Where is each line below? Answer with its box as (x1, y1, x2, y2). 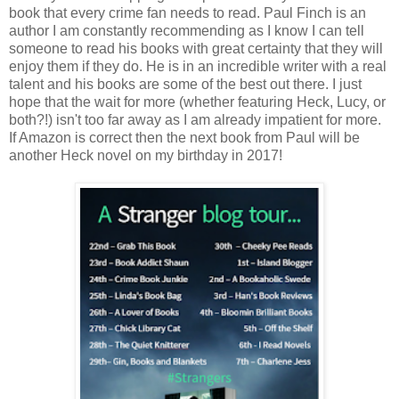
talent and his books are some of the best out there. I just (9, 77, 362, 93)
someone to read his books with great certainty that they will (9, 41, 383, 57)
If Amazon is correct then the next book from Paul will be (9, 130, 360, 146)
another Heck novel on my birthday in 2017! (9, 148, 282, 164)
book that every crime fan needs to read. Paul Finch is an (9, 5, 366, 21)
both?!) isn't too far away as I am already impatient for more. (9, 112, 381, 128)
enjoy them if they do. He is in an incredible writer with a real (9, 59, 387, 75)
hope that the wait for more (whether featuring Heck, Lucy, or (9, 94, 386, 110)
